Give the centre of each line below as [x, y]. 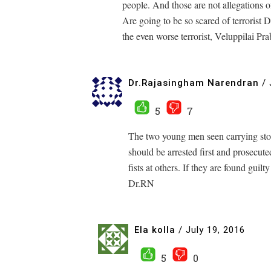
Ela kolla [155, 230]
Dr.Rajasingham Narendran [194, 83]
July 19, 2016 [215, 230]
